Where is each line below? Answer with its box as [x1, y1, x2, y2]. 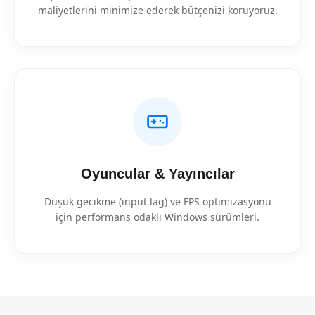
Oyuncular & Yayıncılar [80, 166, 235, 181]
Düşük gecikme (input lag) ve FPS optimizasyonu [44, 195, 271, 208]
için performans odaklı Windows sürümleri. [56, 210, 259, 224]
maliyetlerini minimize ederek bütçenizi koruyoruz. [37, 4, 278, 17]
